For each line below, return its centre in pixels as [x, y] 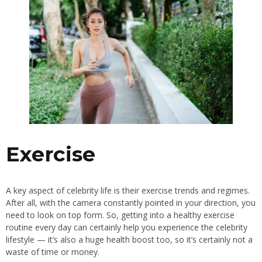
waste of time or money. [53, 252]
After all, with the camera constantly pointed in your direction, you [131, 203]
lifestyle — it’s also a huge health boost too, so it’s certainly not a [129, 240]
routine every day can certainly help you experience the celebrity [127, 227]
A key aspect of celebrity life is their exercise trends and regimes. [128, 191]
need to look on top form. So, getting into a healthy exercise [120, 215]
